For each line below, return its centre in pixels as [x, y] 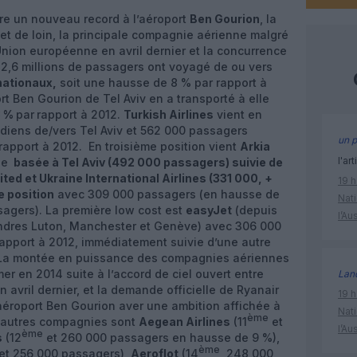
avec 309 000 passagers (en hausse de [167, 194]
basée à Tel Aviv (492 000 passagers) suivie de [147, 162]
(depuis [255, 210]
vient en [238, 114]
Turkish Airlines [169, 114]
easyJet [209, 210]
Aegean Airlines [184, 322]
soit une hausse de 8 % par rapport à [162, 82]
